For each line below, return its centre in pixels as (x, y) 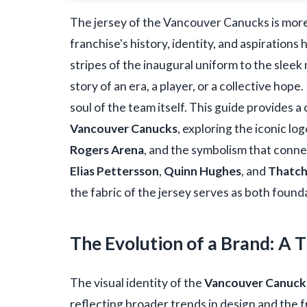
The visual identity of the (137, 282)
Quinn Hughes (202, 171)
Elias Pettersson (114, 171)
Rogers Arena (107, 150)
